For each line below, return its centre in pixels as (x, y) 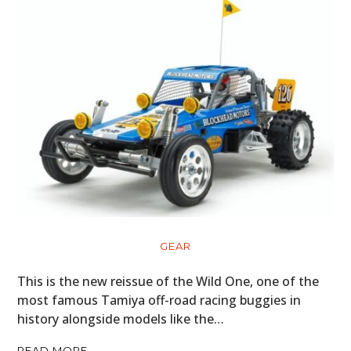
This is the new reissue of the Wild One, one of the (168, 281)
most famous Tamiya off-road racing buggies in (159, 300)
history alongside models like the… (121, 318)
